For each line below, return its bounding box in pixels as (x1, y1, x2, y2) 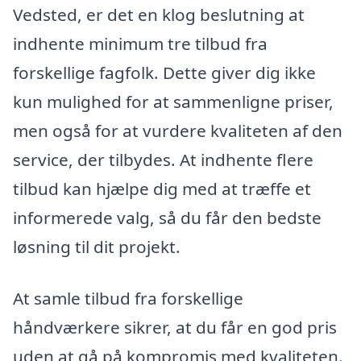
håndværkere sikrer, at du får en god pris (13, 316, 337, 339)
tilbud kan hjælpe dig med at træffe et (13, 177, 311, 201)
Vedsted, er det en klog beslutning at (13, 3, 305, 27)
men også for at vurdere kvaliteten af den (13, 119, 342, 143)
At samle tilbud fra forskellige (13, 287, 243, 310)
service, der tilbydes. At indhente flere (13, 148, 313, 172)
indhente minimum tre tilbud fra (13, 32, 268, 56)
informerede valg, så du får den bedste (13, 206, 322, 230)
